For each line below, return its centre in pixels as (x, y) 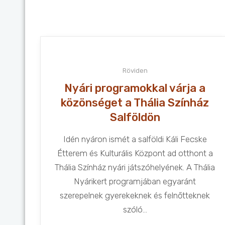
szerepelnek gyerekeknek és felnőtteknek (135, 195)
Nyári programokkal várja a (135, 88)
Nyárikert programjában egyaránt (135, 181)
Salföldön (135, 117)
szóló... (135, 209)
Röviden (135, 71)
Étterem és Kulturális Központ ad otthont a (135, 153)
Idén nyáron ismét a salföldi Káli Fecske (135, 139)
